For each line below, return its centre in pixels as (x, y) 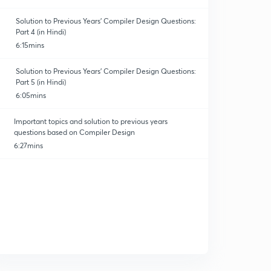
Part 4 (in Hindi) (41, 32)
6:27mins (28, 145)
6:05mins (31, 95)
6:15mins (30, 45)
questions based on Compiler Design (74, 132)
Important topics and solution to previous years (90, 121)
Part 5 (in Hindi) (41, 82)
